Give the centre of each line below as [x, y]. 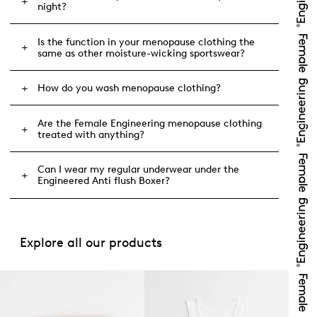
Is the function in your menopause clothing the [146, 42]
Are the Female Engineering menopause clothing [149, 123]
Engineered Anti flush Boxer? [103, 181]
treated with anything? [91, 134]
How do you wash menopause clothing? [129, 88]
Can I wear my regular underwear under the [138, 170]
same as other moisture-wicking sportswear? [141, 53]
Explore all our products [91, 243]
